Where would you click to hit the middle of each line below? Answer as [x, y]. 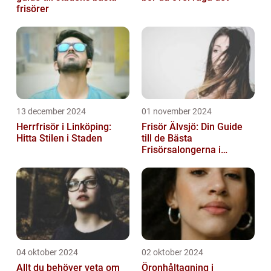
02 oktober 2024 [172, 252]
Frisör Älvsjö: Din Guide [192, 126]
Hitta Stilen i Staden [59, 138]
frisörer [33, 8]
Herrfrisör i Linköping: [64, 126]
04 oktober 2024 [47, 252]
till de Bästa [167, 138]
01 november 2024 [177, 111]
